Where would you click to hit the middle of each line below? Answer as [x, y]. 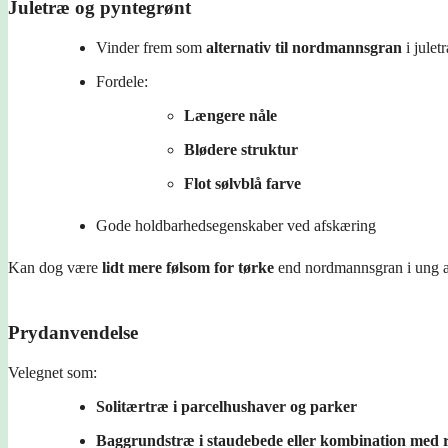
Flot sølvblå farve [242, 183]
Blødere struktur [241, 149]
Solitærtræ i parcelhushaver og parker [226, 406]
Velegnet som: [52, 372]
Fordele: [122, 81]
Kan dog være [55, 267]
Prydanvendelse [73, 332]
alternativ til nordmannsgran [304, 47]
